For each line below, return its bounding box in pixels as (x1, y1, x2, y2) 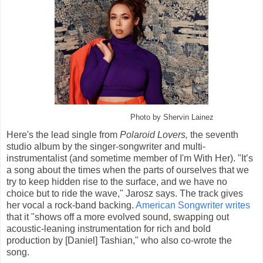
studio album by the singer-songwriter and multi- (6, 141, 205, 152)
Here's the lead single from (6, 130, 120, 140)
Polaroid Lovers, (120, 130, 188, 140)
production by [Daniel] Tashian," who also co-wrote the (6, 235, 232, 246)
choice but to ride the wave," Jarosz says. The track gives (6, 188, 243, 199)
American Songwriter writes (136, 200, 250, 211)
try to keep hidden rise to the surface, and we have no (6, 177, 227, 187)
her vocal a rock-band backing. (6, 200, 136, 211)
